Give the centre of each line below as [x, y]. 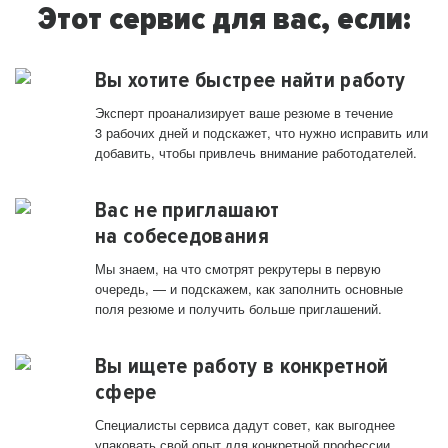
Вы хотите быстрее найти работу [250, 80]
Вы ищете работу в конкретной [242, 366]
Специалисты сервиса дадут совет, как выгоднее [245, 425]
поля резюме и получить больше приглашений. [238, 309]
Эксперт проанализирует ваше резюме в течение [244, 113]
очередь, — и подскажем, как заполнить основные [249, 289]
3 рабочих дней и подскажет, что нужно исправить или [261, 133]
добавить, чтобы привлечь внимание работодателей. [256, 153]
